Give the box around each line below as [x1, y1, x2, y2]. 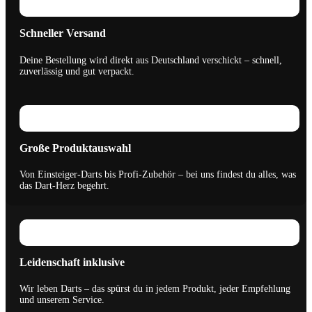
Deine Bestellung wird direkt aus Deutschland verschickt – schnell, [19, 54, 282, 65]
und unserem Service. [19, 295, 104, 306]
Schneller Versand [19, 27, 106, 40]
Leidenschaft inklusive [19, 256, 125, 268]
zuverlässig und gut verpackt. [19, 65, 134, 77]
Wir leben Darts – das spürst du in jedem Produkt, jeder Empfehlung [19, 283, 290, 295]
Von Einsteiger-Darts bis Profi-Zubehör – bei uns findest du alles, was [19, 169, 296, 180]
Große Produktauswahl [19, 141, 131, 154]
